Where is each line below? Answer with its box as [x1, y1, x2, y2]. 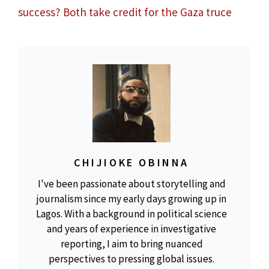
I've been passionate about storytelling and [37, 177, 226, 191]
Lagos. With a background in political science [36, 207, 227, 221]
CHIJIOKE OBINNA [74, 156, 189, 170]
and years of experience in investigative [47, 222, 216, 236]
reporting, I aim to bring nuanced [60, 237, 203, 251]
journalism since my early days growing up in [37, 192, 226, 206]
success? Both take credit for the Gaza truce [18, 5, 232, 20]
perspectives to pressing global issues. [49, 252, 214, 266]
